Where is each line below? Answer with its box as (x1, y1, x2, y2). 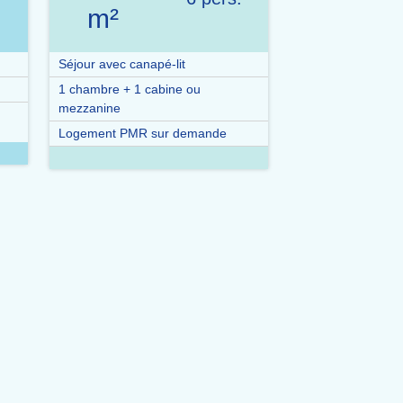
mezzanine (58, 101, 121, 115)
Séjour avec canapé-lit (58, 57, 185, 71)
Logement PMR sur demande (58, 126, 227, 140)
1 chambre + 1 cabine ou (58, 82, 201, 96)
